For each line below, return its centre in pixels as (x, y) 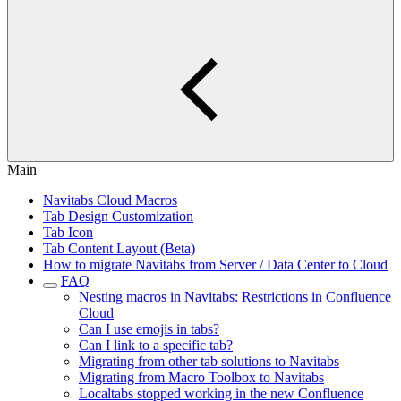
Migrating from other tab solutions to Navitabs (209, 361)
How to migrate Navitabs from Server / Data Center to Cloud (215, 264)
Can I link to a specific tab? (156, 345)
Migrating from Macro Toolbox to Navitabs (201, 377)
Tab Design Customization (118, 216)
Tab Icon (68, 232)
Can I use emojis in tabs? (149, 329)
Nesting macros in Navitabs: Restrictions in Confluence (235, 297)
